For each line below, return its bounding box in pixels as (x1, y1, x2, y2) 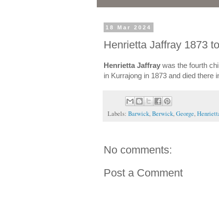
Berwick (152, 109, 173, 118)
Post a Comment (103, 166, 183, 179)
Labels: (107, 109, 128, 118)
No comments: (103, 143, 172, 156)
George (175, 109, 194, 118)
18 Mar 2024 (105, 24, 152, 30)
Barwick (128, 109, 149, 118)
